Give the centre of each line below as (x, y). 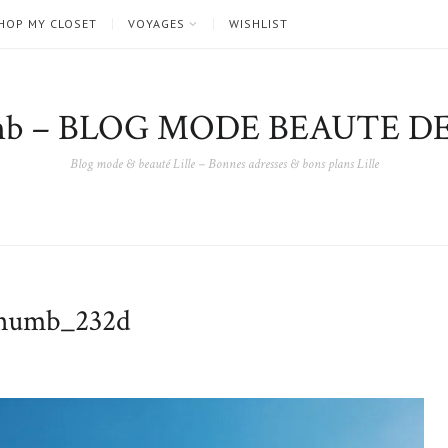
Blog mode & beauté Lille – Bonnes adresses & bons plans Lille (224, 164)
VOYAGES (156, 23)
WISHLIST (258, 23)
